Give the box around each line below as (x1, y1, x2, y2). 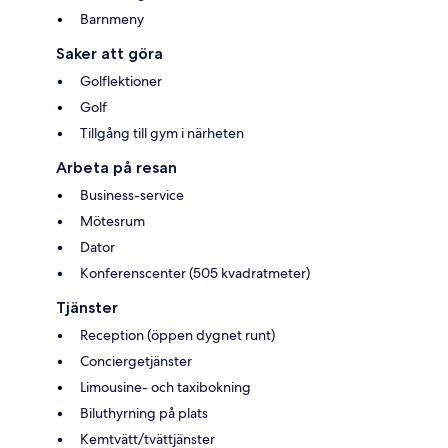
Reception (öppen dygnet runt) (80, 326, 275, 345)
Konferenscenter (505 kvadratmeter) (80, 264, 310, 283)
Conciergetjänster (80, 352, 192, 371)
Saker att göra (56, 44, 163, 64)
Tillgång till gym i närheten (80, 124, 244, 143)
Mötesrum (80, 212, 145, 231)
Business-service (80, 186, 184, 205)
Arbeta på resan (56, 158, 177, 178)
